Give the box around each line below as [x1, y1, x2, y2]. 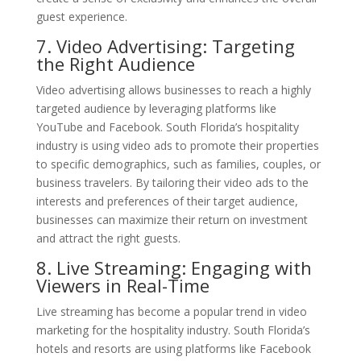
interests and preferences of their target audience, [35, 193, 298, 209]
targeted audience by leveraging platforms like [35, 100, 276, 116]
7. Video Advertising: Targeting [35, 33, 295, 58]
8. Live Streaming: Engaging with [35, 255, 312, 280]
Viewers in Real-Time [35, 272, 210, 297]
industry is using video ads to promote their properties [35, 137, 319, 153]
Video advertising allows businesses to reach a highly [35, 81, 311, 98]
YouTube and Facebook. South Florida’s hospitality [35, 118, 299, 135]
